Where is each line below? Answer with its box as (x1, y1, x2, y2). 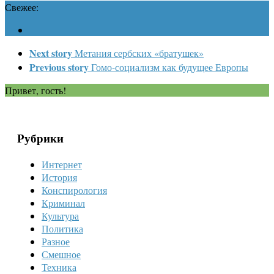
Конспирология (42, 183, 107, 196)
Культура (42, 209, 79, 222)
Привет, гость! (5, 83, 66, 97)
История (42, 171, 77, 183)
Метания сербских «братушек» (75, 46, 204, 59)
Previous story (29, 59, 89, 74)
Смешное (42, 248, 81, 261)
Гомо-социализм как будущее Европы (91, 60, 248, 73)
